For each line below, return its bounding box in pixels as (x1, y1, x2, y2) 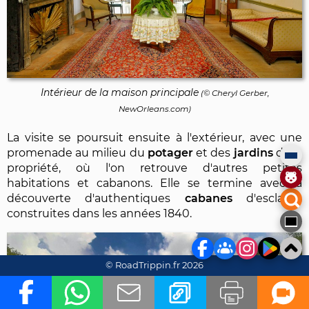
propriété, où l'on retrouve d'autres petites (7, 161, 302, 175)
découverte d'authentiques (7, 192, 185, 206)
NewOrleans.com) (118, 104, 191, 114)
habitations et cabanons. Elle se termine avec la (7, 177, 302, 190)
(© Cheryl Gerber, (198, 88, 269, 99)
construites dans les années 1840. (7, 207, 192, 221)
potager (147, 146, 193, 160)
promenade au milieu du (7, 146, 148, 160)
